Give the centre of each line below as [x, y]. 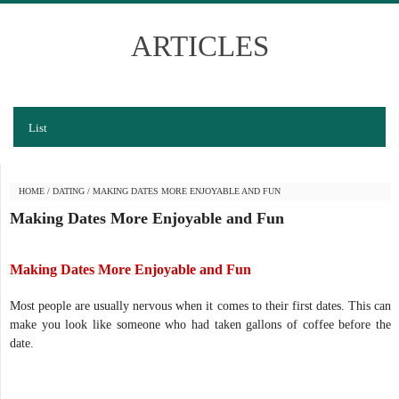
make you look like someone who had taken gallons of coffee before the [200, 324]
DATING [69, 191]
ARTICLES [199, 46]
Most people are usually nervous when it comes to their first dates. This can [200, 305]
